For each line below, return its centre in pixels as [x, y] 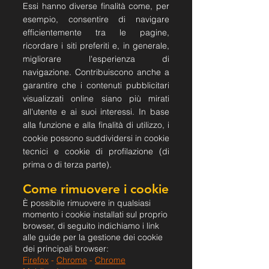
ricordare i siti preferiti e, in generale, [96, 46]
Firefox [36, 260]
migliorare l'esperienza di [96, 59]
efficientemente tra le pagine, [96, 32]
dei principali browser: [66, 249]
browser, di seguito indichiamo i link [91, 226]
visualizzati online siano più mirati [96, 98]
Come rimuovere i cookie [96, 189]
